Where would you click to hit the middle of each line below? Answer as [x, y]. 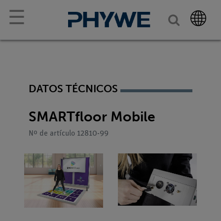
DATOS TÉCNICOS [73, 89]
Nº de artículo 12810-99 [69, 133]
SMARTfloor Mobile [92, 116]
